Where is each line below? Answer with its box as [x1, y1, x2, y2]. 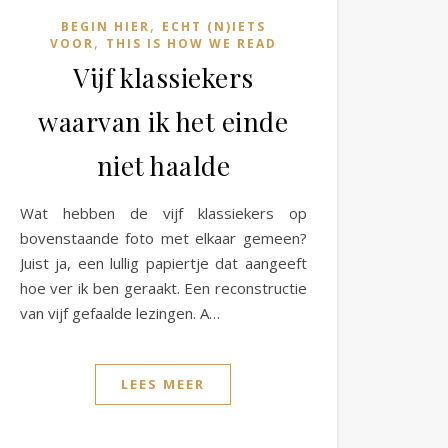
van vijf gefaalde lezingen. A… [19, 302, 220, 323]
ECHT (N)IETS [161, 17, 266, 35]
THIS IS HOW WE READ [105, 34, 277, 52]
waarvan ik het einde [38, 103, 289, 139]
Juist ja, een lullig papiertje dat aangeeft [19, 252, 307, 273]
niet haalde [96, 147, 231, 183]
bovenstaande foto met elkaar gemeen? [19, 227, 307, 248]
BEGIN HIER [60, 17, 150, 35]
